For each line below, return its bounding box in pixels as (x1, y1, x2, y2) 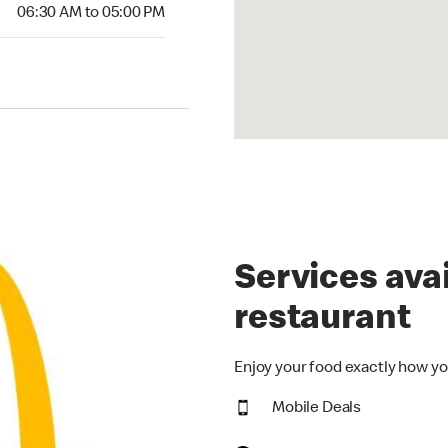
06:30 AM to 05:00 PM (17, 6, 165, 23)
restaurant (234, 303, 411, 340)
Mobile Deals (272, 401, 362, 418)
